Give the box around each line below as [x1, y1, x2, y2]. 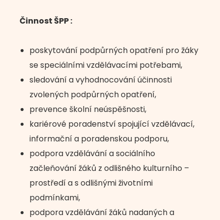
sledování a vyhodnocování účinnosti [29, 74, 172, 85]
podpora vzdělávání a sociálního [29, 148, 155, 159]
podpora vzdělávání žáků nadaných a [29, 207, 174, 218]
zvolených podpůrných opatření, [29, 89, 156, 100]
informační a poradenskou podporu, [29, 133, 169, 144]
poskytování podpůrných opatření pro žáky [29, 45, 198, 56]
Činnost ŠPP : [20, 15, 72, 27]
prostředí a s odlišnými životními [29, 177, 153, 189]
